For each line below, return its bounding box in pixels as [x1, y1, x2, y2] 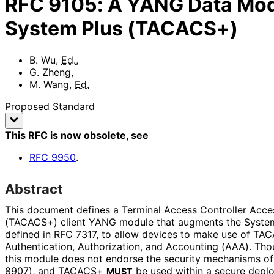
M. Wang [29, 78, 69, 91]
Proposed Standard [5, 100, 95, 113]
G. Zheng [29, 65, 71, 78]
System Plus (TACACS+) [5, 17, 238, 41]
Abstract [5, 180, 63, 197]
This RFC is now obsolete [5, 128, 126, 141]
